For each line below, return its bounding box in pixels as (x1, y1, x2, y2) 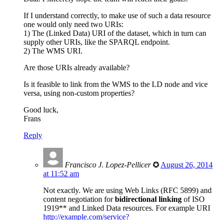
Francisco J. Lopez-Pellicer (65, 160, 151, 169)
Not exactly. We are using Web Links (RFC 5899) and (43, 186, 212, 194)
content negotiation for (43, 194, 115, 203)
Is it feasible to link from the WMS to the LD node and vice (24, 80, 208, 88)
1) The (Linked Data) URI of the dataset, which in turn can (24, 28, 206, 37)
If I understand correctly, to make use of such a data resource (24, 11, 211, 20)
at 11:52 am (43, 169, 79, 178)
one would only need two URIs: (24, 20, 123, 28)
